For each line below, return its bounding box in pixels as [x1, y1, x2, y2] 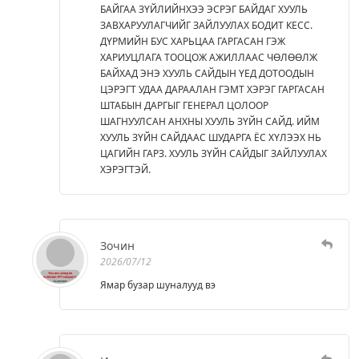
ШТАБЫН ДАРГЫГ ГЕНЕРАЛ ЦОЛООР [100, 98, 268, 112]
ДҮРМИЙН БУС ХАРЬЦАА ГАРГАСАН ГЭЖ [100, 34, 285, 48]
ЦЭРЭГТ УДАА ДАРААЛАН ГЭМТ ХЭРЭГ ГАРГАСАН [100, 82, 325, 96]
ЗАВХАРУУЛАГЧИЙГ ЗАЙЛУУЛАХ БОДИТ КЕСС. [100, 18, 313, 32]
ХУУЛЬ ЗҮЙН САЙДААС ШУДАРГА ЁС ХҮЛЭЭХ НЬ [100, 130, 321, 144]
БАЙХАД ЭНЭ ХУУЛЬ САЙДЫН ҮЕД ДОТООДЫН [100, 66, 314, 80]
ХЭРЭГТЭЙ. [100, 162, 151, 176]
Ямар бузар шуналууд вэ [100, 277, 216, 292]
